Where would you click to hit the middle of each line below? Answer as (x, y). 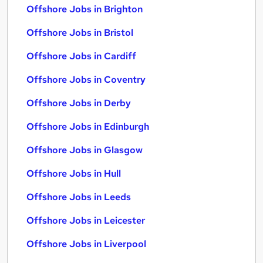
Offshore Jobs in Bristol (80, 33)
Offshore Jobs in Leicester (86, 220)
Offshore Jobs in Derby (79, 103)
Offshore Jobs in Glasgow (85, 150)
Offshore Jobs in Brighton (85, 9)
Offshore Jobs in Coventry (86, 80)
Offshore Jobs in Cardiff (81, 56)
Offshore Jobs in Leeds (79, 197)
